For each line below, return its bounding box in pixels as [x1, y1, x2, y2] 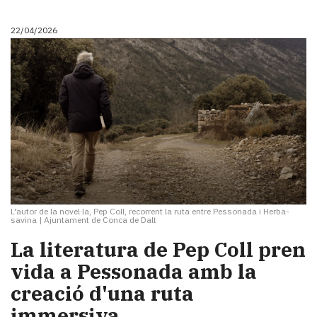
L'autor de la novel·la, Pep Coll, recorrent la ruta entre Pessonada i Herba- [11, 205, 289, 217]
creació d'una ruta [11, 279, 194, 306]
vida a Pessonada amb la [11, 258, 257, 284]
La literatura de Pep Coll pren [11, 236, 306, 263]
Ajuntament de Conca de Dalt [44, 214, 156, 225]
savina [11, 214, 37, 225]
